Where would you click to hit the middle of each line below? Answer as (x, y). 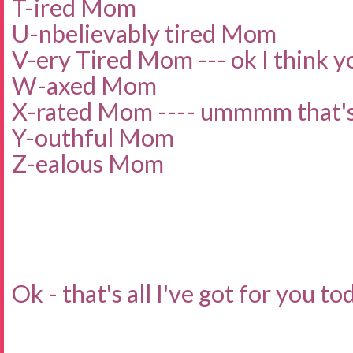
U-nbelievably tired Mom (144, 33)
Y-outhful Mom (93, 137)
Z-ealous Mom (88, 163)
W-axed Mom (84, 85)
